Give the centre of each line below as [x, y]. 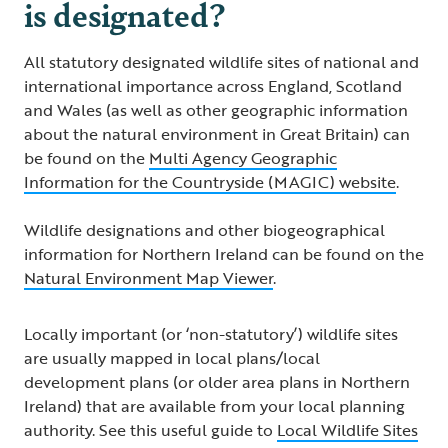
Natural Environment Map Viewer [148, 278]
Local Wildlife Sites [347, 430]
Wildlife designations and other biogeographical [204, 230]
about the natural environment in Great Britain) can [217, 134]
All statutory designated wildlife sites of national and [221, 62]
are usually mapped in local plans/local [172, 358]
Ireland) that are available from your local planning [214, 406]
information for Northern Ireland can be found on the [224, 254]
